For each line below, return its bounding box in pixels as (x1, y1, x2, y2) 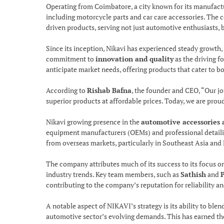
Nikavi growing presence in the (46, 117, 141, 126)
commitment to (46, 54, 95, 63)
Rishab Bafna (87, 85, 131, 95)
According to (46, 85, 87, 95)
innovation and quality (95, 54, 173, 63)
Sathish (180, 169, 206, 179)
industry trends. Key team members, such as (46, 169, 180, 179)
